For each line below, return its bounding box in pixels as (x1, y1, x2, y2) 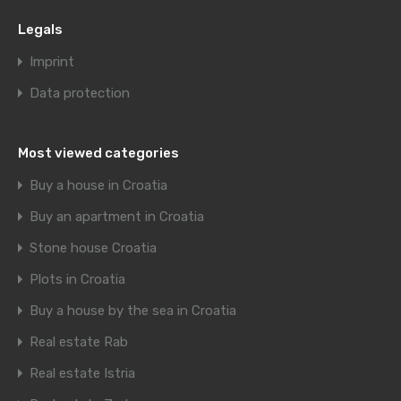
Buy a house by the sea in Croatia (30, 303, 236, 320)
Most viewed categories (18, 145, 179, 162)
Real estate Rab (30, 334, 128, 351)
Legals (18, 21, 63, 38)
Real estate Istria (30, 365, 135, 382)
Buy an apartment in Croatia (30, 209, 204, 226)
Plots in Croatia (30, 271, 125, 288)
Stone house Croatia (30, 240, 157, 257)
